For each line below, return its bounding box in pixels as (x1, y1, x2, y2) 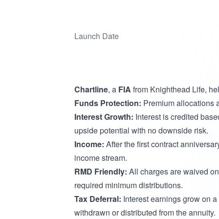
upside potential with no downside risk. (74, 125, 210, 136)
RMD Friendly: (74, 166, 127, 177)
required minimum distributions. (74, 179, 183, 191)
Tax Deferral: (74, 193, 121, 204)
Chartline (74, 84, 108, 95)
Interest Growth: (74, 111, 133, 122)
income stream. (74, 152, 127, 163)
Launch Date (74, 30, 119, 42)
